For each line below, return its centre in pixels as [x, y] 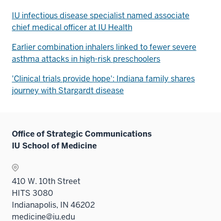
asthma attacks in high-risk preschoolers [86, 59]
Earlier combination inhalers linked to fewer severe [104, 47]
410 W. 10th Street [46, 181]
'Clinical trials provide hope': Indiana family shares [103, 78]
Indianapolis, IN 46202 [53, 205]
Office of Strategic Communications [82, 134]
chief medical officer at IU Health [72, 27]
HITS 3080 [33, 193]
